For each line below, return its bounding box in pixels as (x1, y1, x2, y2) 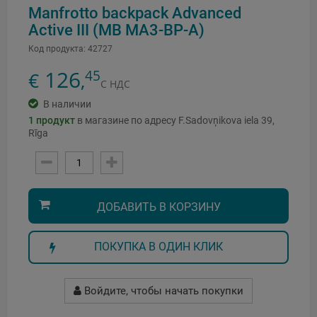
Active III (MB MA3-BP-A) (28, 20, 204, 39)
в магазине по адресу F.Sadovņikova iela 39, (77, 114, 275, 126)
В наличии (43, 98, 91, 110)
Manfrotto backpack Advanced (28, 3, 241, 22)
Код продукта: (28, 43, 86, 54)
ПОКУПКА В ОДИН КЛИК (94, 239, 223, 253)
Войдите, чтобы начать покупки (81, 284, 243, 297)
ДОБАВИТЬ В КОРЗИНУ (96, 200, 221, 214)
